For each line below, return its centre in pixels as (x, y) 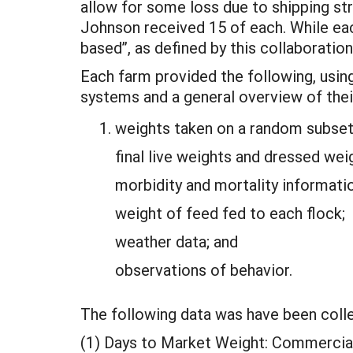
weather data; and (176, 241)
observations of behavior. (204, 269)
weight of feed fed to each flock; (230, 213)
